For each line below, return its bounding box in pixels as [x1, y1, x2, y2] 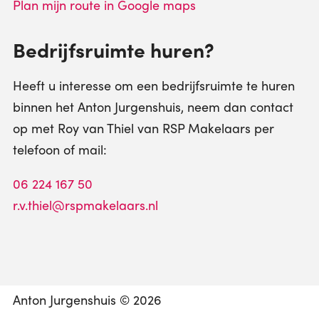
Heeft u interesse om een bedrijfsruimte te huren [12, 76, 295, 94]
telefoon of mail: [12, 140, 107, 158]
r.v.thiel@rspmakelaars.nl [12, 196, 158, 214]
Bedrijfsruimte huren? [12, 35, 214, 63]
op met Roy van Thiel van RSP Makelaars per [12, 119, 274, 137]
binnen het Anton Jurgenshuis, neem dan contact [12, 98, 293, 115]
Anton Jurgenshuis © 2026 [12, 291, 162, 308]
